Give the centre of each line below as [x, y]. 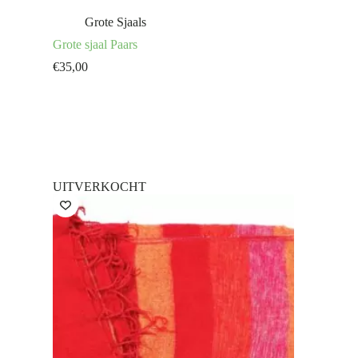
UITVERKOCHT [99, 187]
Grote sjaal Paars [95, 45]
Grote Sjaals [115, 22]
